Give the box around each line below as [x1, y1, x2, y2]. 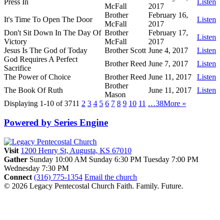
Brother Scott [105, 46, 146, 55]
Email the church [84, 172, 137, 181]
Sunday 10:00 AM [29, 155, 87, 164]
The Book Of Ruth [4, 86, 63, 95]
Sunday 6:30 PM [89, 155, 141, 164]
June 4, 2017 [148, 46, 188, 55]
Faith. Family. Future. [116, 181, 183, 190]
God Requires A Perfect [4, 55, 78, 64]
